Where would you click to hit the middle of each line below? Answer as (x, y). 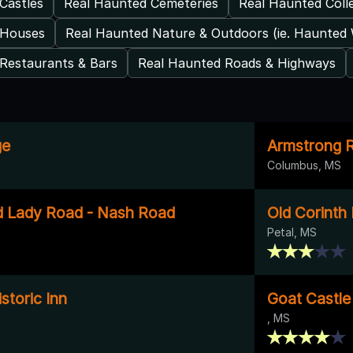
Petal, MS (292, 232)
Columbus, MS (304, 165)
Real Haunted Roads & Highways (237, 63)
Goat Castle (309, 298)
